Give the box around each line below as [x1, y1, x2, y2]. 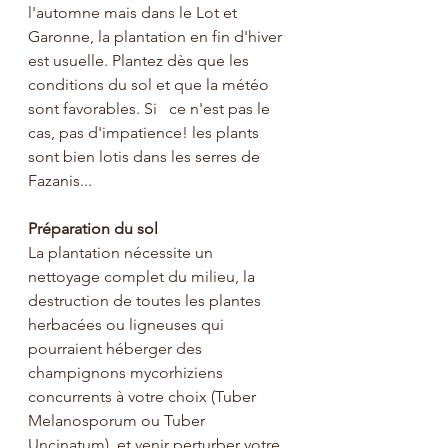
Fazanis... [28, 171, 92, 190]
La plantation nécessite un [28, 243, 217, 262]
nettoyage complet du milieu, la [28, 267, 259, 286]
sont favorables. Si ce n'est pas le [28, 99, 274, 118]
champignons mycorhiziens [28, 363, 227, 382]
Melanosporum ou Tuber [28, 411, 209, 430]
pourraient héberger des [28, 339, 206, 358]
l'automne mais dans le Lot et [28, 3, 241, 22]
